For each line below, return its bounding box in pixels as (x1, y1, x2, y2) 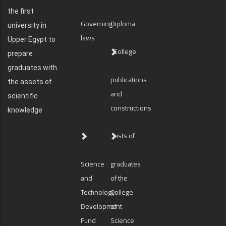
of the (110, 172, 128, 185)
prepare (8, 49, 33, 58)
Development (81, 200, 122, 213)
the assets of (8, 78, 52, 86)
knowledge (8, 106, 44, 114)
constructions (110, 101, 152, 115)
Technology (81, 186, 115, 199)
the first (8, 7, 34, 15)
